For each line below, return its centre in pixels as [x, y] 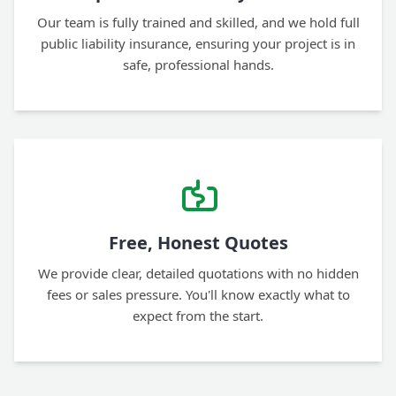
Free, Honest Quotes [198, 243]
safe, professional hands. [198, 65]
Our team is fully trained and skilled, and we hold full [198, 23]
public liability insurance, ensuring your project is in [198, 44]
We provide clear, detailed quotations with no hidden [198, 274]
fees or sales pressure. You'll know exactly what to [198, 295]
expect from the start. [198, 316]
